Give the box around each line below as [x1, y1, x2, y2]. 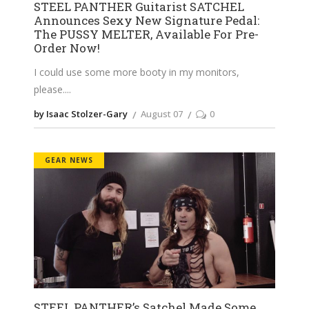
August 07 [141, 108, 183, 121]
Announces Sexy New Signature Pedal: [34, 12, 259, 29]
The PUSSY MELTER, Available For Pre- [34, 26, 259, 43]
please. [34, 83, 65, 97]
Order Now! [34, 40, 100, 57]
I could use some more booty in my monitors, [34, 66, 239, 79]
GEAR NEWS [45, 155, 93, 166]
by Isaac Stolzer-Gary [34, 108, 128, 121]
